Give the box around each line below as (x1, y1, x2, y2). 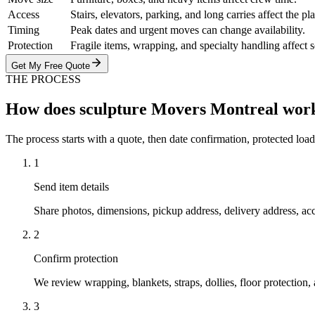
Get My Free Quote (11, 60, 90, 71)
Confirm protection (34, 252, 118, 264)
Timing (8, 23, 39, 36)
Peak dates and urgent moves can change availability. (70, 23, 305, 36)
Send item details (34, 180, 109, 193)
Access (8, 8, 39, 20)
